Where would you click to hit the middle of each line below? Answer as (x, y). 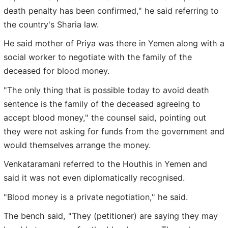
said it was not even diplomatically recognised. (94, 178)
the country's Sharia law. (51, 24)
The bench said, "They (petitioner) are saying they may (111, 216)
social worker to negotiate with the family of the (98, 57)
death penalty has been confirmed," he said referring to (111, 10)
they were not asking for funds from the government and (114, 131)
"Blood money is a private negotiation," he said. (96, 197)
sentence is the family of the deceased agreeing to (102, 104)
